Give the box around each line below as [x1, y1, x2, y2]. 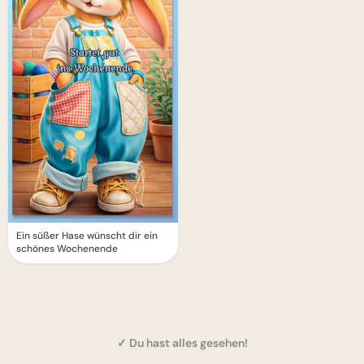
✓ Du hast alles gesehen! [116, 335, 248, 350]
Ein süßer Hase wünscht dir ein [16, 228, 158, 242]
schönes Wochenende [16, 241, 118, 255]
